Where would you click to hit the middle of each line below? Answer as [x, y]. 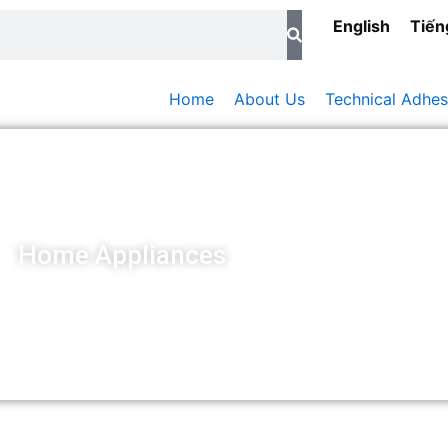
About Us [269, 99]
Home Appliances [122, 255]
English [361, 25]
